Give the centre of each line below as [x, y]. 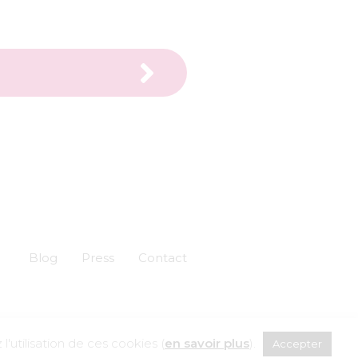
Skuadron [161, 327]
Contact [163, 258]
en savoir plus [207, 343]
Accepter [297, 344]
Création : [110, 327]
